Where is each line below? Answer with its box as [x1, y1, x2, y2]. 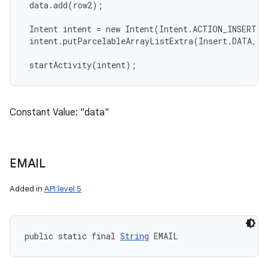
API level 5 [44, 184, 81, 194]
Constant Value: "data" [10, 106, 109, 118]
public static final [25, 230, 120, 242]
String [120, 230, 149, 242]
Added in [10, 184, 44, 194]
